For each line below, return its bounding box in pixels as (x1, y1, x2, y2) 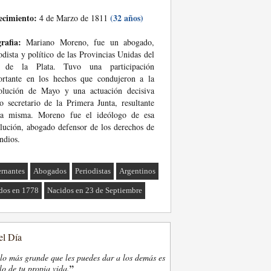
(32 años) (110, 11, 143, 24)
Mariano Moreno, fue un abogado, (21, 36, 154, 48)
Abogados (33, 166, 67, 175)
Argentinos (119, 166, 156, 175)
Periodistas (75, 166, 111, 175)
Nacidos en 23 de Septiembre (47, 186, 143, 195)
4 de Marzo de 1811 (37, 12, 110, 24)
